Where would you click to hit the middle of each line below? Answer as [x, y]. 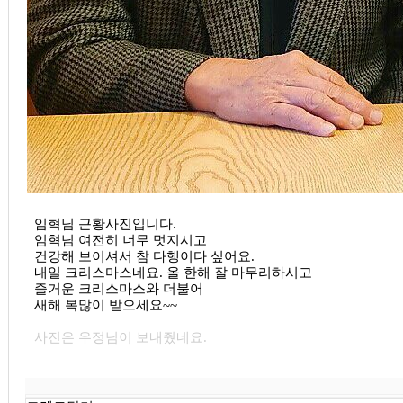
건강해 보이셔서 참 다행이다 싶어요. [144, 256]
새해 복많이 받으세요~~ [105, 305]
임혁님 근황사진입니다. [105, 224]
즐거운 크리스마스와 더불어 [120, 289]
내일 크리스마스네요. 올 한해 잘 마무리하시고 [173, 273]
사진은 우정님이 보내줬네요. [120, 337]
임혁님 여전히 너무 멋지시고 [120, 240]
